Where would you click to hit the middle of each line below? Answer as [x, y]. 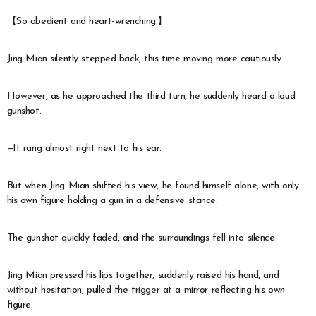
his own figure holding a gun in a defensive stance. [112, 200]
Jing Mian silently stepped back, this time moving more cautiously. [145, 59]
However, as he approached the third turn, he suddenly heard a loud [151, 96]
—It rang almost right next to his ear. [84, 148]
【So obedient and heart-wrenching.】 [87, 21]
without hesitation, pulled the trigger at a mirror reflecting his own [146, 290]
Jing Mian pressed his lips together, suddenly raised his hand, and [143, 275]
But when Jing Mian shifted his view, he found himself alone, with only [153, 186]
